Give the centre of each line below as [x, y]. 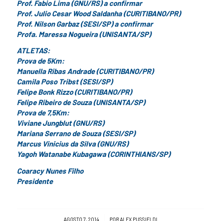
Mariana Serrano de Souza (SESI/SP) [76, 133]
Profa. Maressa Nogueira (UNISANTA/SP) [84, 34]
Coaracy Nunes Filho [50, 171]
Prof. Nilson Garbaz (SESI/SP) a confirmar [85, 23]
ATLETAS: [33, 51]
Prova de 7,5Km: [43, 113]
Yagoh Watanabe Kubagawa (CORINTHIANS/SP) [93, 154]
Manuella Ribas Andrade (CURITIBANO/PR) [85, 71]
